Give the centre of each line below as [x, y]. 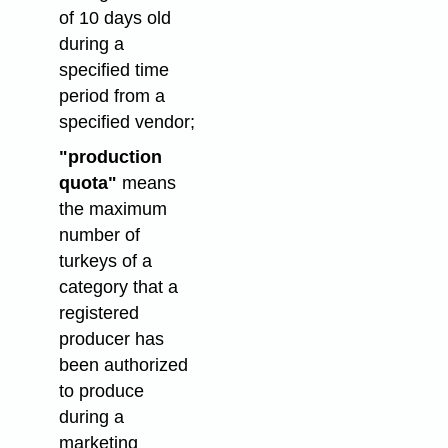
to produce [101, 391]
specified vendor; [126, 122]
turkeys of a [105, 261]
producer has [111, 339]
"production [110, 157]
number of [99, 235]
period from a [111, 96]
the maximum [112, 209]
